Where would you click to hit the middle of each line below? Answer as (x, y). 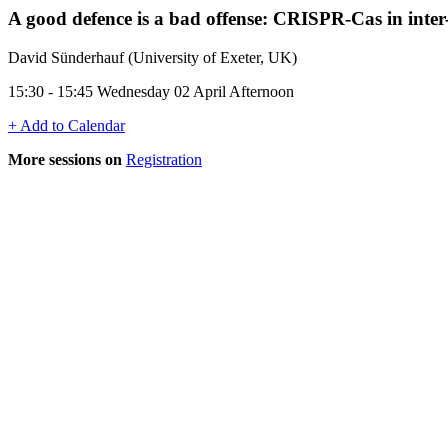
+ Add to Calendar (66, 125)
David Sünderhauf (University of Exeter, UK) (152, 57)
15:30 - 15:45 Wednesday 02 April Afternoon (151, 91)
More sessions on (65, 159)
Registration (164, 159)
